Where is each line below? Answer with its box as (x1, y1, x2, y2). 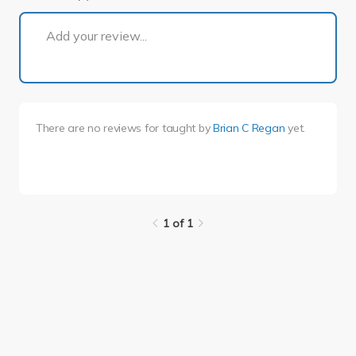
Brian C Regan (213, 121, 285, 136)
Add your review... (46, 28, 147, 44)
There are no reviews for (35, 121, 162, 136)
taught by (161, 121, 214, 136)
